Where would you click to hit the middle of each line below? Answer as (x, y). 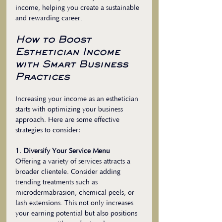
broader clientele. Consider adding (69, 172)
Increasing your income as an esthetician (78, 99)
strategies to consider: (48, 130)
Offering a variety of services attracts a (74, 162)
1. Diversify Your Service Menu (63, 151)
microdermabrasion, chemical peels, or (76, 193)
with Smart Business (73, 65)
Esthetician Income (69, 53)
